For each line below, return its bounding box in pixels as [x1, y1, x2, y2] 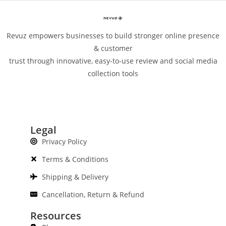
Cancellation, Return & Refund [41, 189, 144, 199]
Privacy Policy [41, 136, 87, 146]
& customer [93, 43, 133, 53]
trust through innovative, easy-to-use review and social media [9, 56, 217, 66]
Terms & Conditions [41, 154, 108, 164]
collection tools [88, 69, 138, 79]
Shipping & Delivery [41, 172, 108, 182]
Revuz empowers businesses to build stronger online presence [7, 31, 219, 41]
